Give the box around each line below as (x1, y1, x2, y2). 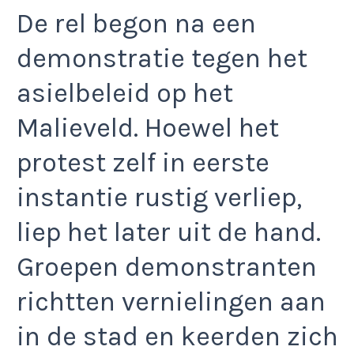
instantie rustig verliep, (17, 181, 302, 213)
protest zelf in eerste (17, 146, 269, 179)
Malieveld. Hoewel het (17, 111, 279, 144)
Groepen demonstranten (17, 250, 317, 283)
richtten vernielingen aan (17, 285, 326, 318)
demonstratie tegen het (17, 42, 307, 74)
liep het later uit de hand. (17, 216, 321, 248)
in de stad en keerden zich (17, 320, 338, 352)
